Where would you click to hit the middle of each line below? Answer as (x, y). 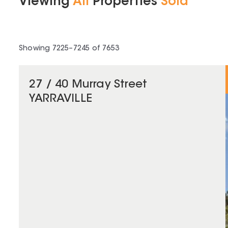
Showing (36, 49)
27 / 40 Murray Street (88, 85)
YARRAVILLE (61, 99)
